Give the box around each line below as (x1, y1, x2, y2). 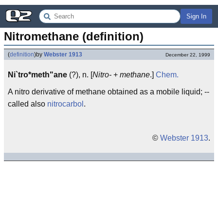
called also (8, 100, 47, 108)
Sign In (186, 13, 206, 20)
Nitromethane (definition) (4, 30, 144, 43)
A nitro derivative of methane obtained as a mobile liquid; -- (8, 88, 209, 96)
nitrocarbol (47, 100, 84, 108)
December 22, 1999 (165, 52, 210, 57)
